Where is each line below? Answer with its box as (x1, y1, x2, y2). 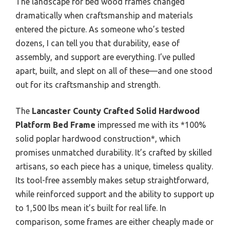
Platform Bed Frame (15, 120, 95, 130)
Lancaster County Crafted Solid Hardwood (32, 106, 200, 116)
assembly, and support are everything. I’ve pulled (15, 52, 195, 62)
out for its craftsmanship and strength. (15, 80, 160, 90)
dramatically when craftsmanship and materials (15, 11, 193, 21)
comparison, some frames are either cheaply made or (15, 217, 214, 227)
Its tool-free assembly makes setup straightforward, (15, 176, 209, 185)
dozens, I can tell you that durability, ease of (15, 39, 180, 48)
